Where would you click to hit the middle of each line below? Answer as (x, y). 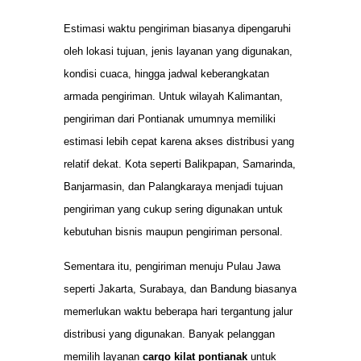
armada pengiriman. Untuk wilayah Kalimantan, (173, 97)
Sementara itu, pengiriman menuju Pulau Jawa (172, 266)
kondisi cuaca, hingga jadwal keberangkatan (166, 74)
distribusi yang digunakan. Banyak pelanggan (169, 334)
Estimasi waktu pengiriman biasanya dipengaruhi (177, 29)
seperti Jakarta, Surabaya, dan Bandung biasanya (180, 288)
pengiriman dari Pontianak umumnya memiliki (170, 119)
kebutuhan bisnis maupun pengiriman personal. (173, 232)
